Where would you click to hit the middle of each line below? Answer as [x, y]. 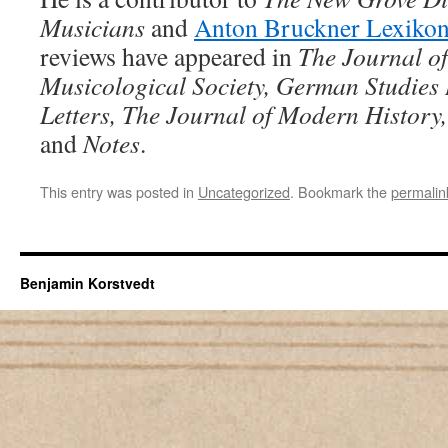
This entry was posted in [119, 191]
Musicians [92, 27]
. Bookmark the [340, 191]
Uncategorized [244, 191]
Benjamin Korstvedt [87, 283]
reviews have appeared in [169, 56]
